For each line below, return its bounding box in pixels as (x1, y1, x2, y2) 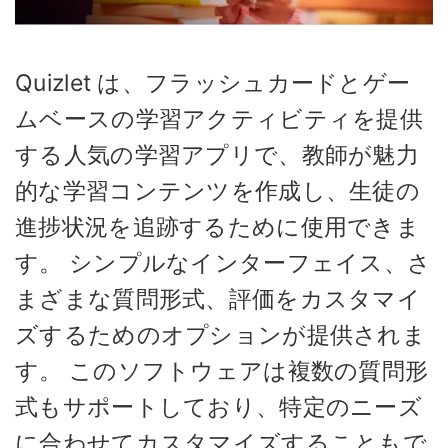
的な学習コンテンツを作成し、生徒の (15, 177, 421, 206)
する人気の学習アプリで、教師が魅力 (15, 141, 420, 170)
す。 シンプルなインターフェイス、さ (15, 249, 432, 278)
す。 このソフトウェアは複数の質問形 (15, 357, 429, 386)
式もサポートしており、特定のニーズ (15, 393, 423, 422)
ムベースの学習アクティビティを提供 (15, 105, 424, 134)
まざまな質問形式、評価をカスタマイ (15, 285, 422, 314)
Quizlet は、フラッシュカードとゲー (15, 69, 411, 98)
